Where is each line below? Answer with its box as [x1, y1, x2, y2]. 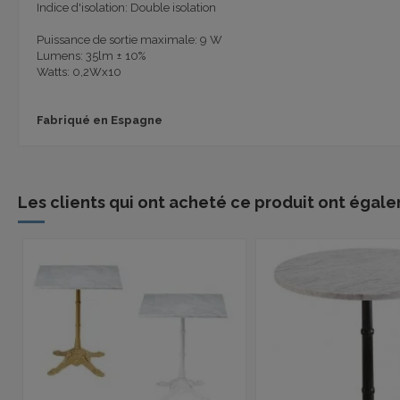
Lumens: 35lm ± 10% [36, 48, 146, 62]
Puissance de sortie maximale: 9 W [36, 32, 222, 46]
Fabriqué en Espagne [36, 112, 162, 127]
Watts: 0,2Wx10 [36, 64, 121, 79]
